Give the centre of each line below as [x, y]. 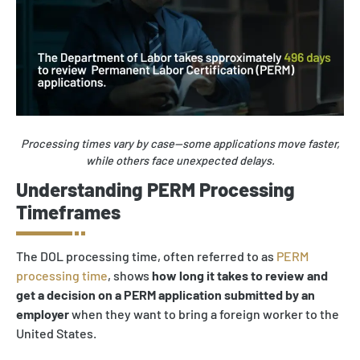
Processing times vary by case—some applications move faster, [180, 144]
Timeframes [68, 212]
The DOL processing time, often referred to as [146, 256]
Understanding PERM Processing [155, 190]
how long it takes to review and [240, 275]
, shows [130, 275]
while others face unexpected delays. [180, 161]
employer [43, 313]
